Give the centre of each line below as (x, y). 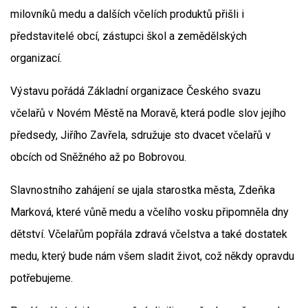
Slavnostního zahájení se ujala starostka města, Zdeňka (143, 190)
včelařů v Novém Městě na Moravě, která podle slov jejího (148, 113)
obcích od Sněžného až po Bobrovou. (98, 157)
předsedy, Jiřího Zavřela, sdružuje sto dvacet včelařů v (141, 135)
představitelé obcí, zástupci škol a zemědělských (129, 36)
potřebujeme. (42, 278)
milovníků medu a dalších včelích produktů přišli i (127, 14)
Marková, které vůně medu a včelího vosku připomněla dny (150, 212)
